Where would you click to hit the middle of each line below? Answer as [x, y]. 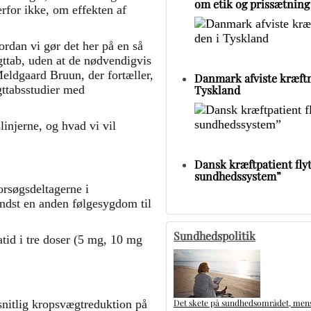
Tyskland [217, 90]
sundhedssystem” [238, 176]
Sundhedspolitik [215, 235]
